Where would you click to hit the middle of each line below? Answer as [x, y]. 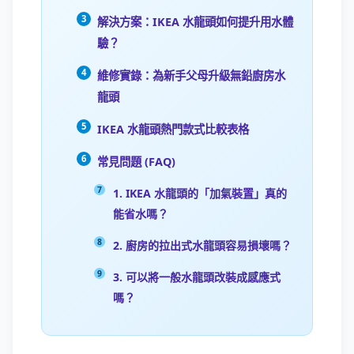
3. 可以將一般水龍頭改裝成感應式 [197, 277]
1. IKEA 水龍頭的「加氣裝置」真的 [200, 193]
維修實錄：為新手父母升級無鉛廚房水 [191, 75]
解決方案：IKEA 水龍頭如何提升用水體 [195, 22]
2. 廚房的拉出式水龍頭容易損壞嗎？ [202, 245]
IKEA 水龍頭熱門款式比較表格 [173, 129]
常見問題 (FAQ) [136, 162]
